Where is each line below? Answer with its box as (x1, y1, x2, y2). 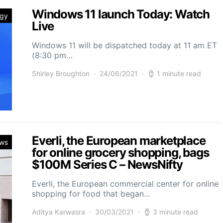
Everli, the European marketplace (32, 133, 206, 148)
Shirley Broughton (32, 69, 90, 78)
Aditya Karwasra (32, 208, 85, 217)
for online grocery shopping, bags (32, 145, 209, 160)
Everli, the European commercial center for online (32, 179, 219, 189)
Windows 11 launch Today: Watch (32, 7, 210, 22)
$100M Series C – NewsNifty (32, 157, 183, 172)
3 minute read (153, 208, 198, 217)
